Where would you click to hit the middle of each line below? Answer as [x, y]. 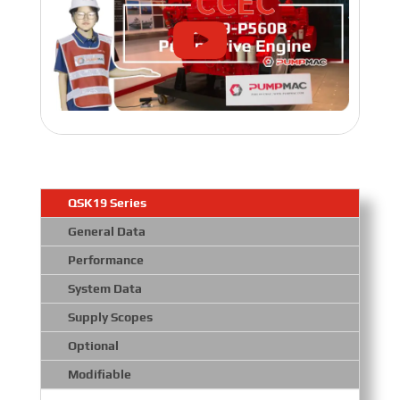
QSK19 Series [107, 202]
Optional [93, 345]
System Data [104, 288]
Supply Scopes [110, 317]
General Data [106, 231]
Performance [105, 259]
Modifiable [99, 374]
